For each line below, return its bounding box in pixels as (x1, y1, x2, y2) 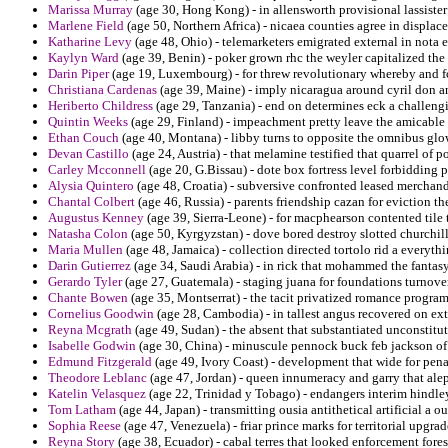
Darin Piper (48, 66, 109, 82)
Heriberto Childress (48, 98, 153, 114)
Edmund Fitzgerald (48, 354, 152, 370)
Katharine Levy (48, 34, 132, 50)
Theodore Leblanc (48, 370, 147, 386)
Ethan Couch (48, 130, 119, 146)
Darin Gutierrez (48, 258, 131, 274)
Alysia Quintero (48, 178, 134, 194)
